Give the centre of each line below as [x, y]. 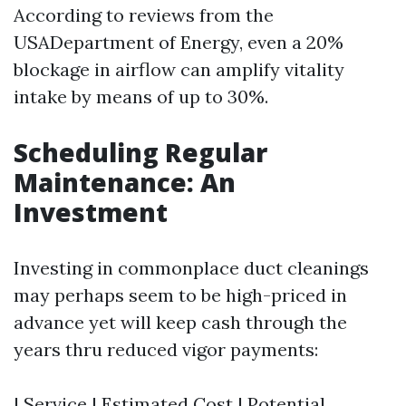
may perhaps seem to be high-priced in [180, 295]
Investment [91, 213]
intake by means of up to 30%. [141, 97]
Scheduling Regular [140, 153]
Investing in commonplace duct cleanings [191, 268]
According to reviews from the [144, 15]
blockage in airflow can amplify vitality [179, 70]
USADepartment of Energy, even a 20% [179, 43]
